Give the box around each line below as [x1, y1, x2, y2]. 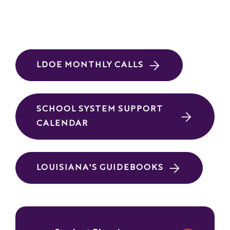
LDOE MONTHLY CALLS [36, 61, 144, 69]
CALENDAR [36, 120, 88, 128]
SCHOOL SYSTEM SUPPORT [36, 105, 163, 113]
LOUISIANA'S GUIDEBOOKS [36, 164, 164, 172]
